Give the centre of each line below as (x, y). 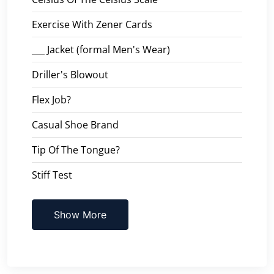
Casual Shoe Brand (75, 124)
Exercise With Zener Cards (92, 24)
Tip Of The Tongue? (76, 150)
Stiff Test (52, 175)
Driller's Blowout (70, 74)
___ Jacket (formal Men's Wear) (101, 49)
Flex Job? (51, 99)
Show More (80, 214)
